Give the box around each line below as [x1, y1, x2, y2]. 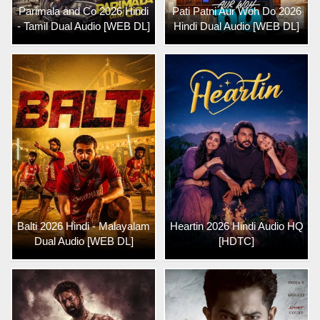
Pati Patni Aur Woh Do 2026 [171, 5, 301, 17]
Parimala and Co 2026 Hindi [19, 5, 149, 17]
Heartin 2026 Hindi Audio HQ [169, 220, 304, 232]
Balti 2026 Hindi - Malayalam [17, 220, 150, 232]
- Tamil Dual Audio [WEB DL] [17, 20, 150, 32]
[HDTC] [219, 235, 254, 247]
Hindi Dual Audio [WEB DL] [174, 20, 299, 32]
